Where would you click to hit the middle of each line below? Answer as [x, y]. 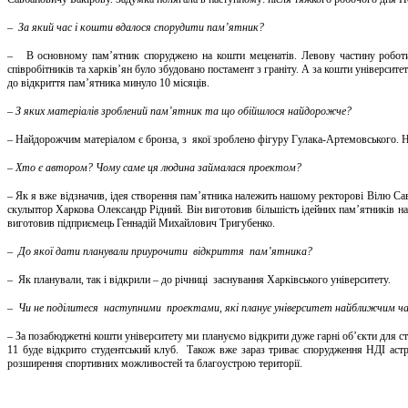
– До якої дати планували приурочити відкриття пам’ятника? [160, 252]
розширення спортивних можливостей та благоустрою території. [155, 364]
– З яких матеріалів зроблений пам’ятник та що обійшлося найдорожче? [179, 112]
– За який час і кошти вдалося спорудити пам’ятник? [136, 28]
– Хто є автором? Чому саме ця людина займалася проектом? [154, 168]
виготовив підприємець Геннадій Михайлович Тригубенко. [141, 224]
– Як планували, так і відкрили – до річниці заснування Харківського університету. [199, 280]
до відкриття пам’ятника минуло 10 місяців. [108, 83]
